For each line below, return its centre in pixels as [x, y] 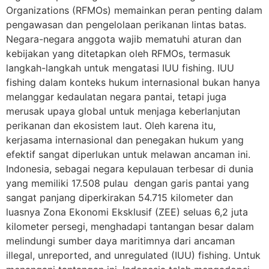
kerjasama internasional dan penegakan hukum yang [125, 140]
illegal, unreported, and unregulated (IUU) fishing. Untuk [133, 255]
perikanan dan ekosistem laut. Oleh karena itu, [111, 126]
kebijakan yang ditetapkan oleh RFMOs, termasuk [118, 54]
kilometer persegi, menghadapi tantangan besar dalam [130, 227]
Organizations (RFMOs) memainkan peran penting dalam [134, 11]
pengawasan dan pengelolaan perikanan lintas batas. [126, 25]
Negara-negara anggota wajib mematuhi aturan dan [124, 39]
